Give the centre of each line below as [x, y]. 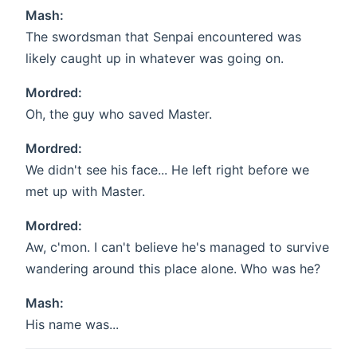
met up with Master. [85, 192]
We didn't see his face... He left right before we [167, 170]
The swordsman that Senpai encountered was [163, 37]
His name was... [72, 325]
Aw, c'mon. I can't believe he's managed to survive [177, 247]
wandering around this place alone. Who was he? [173, 269]
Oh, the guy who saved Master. [119, 114]
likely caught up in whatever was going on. [155, 59]
